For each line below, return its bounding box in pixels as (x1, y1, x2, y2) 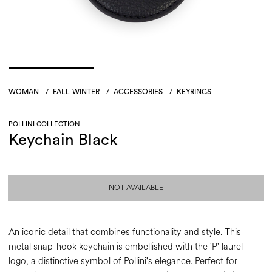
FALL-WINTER (53, 88, 100, 96)
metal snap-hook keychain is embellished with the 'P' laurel (8, 240, 243, 254)
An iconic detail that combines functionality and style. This (8, 226, 241, 239)
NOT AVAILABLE (109, 183, 163, 194)
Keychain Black (8, 132, 118, 149)
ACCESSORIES (114, 88, 163, 96)
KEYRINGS (177, 88, 211, 96)
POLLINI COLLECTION (8, 121, 80, 128)
